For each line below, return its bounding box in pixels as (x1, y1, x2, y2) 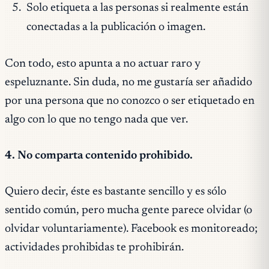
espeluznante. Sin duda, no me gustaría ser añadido (5, 77, 252, 89)
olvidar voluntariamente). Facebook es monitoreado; (5, 223, 258, 235)
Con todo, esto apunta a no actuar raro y (5, 58, 201, 70)
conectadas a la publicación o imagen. (26, 22, 205, 34)
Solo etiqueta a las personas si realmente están (26, 2, 249, 14)
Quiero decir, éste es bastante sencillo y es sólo (5, 186, 226, 198)
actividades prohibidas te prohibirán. (5, 241, 184, 253)
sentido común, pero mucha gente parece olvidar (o (5, 204, 252, 216)
